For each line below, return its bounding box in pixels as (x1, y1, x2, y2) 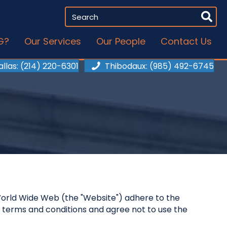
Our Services (24, 35, 81, 48)
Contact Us (161, 35, 212, 48)
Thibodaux (105, 60, 146, 72)
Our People (96, 35, 145, 48)
